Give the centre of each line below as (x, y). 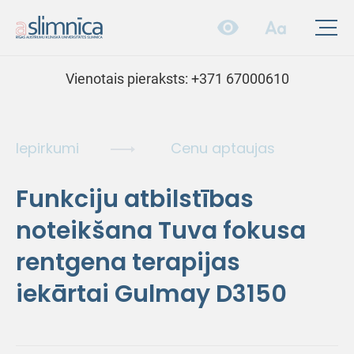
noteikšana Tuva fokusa (161, 230)
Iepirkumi (47, 148)
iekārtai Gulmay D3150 (151, 294)
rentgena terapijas (128, 262)
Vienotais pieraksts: (128, 79)
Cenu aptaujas (223, 148)
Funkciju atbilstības (135, 199)
